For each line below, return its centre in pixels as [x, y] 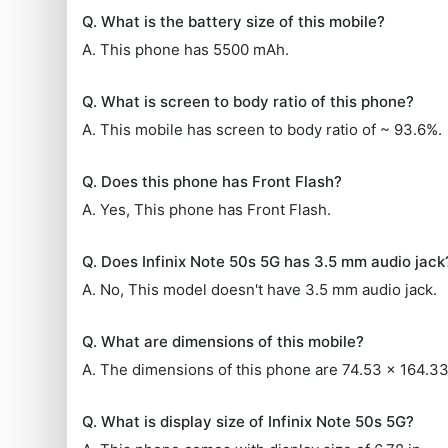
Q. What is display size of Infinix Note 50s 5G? [248, 421]
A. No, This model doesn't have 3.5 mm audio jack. [260, 289]
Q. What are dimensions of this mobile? [223, 341]
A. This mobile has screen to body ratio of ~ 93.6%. [262, 129]
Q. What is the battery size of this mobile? [234, 21]
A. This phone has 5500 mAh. [186, 49]
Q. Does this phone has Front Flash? [212, 181]
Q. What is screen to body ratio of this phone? [248, 101]
